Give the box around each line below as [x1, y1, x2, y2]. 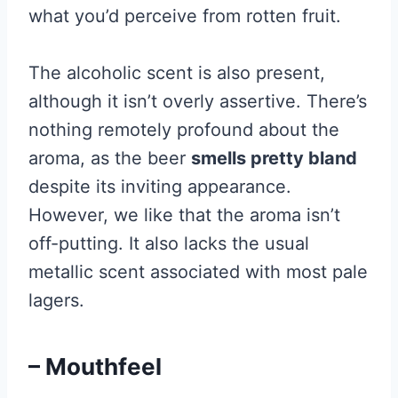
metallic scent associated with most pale [28, 261, 368, 283]
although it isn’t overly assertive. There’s [28, 91, 367, 113]
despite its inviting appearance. [28, 176, 291, 198]
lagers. [28, 290, 84, 312]
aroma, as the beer [28, 147, 191, 170]
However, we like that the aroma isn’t [28, 204, 340, 227]
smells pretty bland [191, 147, 357, 170]
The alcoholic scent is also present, [28, 62, 325, 84]
